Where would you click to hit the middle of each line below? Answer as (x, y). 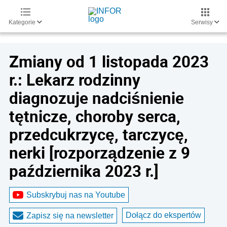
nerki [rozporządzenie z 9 (100, 153)
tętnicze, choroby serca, (95, 116)
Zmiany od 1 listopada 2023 (109, 61)
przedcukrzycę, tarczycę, (99, 134)
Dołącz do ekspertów (163, 215)
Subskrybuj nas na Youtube (76, 195)
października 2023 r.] (84, 171)
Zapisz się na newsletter (70, 215)
